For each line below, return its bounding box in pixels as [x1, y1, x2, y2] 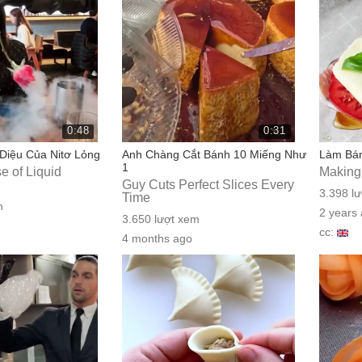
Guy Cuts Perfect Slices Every [122, 178, 295, 192]
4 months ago [122, 232, 193, 245]
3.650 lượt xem [122, 213, 200, 225]
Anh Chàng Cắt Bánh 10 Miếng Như [122, 148, 307, 161]
